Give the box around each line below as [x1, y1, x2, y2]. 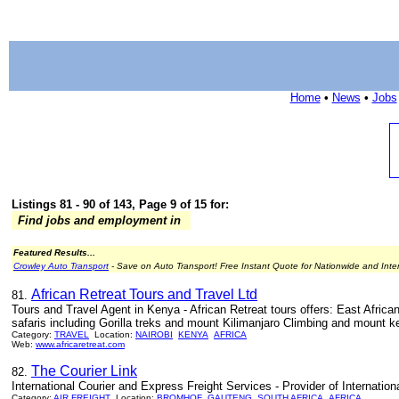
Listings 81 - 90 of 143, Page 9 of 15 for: [12, 198, 229, 211]
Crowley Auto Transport [13, 261, 109, 271]
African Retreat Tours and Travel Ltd [31, 287, 257, 302]
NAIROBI [135, 330, 173, 339]
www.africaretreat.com [36, 339, 125, 349]
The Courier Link [31, 363, 137, 379]
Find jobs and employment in [14, 214, 184, 227]
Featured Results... [13, 248, 95, 257]
